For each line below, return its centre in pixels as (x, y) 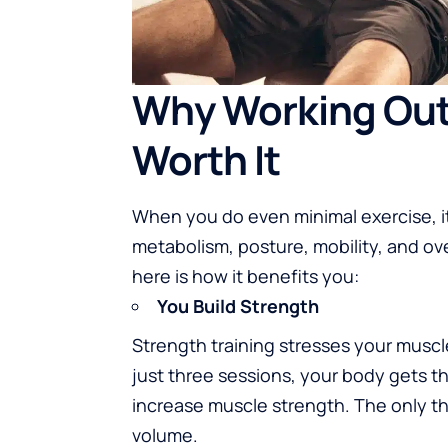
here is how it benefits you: (245, 275)
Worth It (206, 159)
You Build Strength (238, 305)
